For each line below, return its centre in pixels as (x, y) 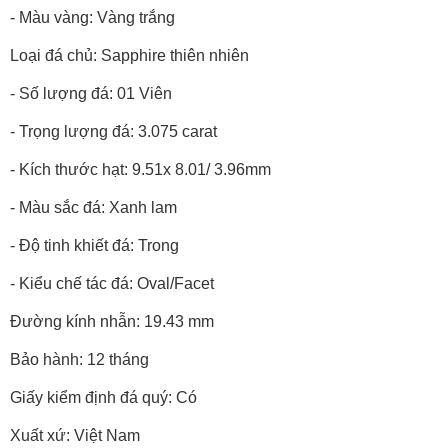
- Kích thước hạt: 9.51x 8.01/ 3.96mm (140, 170)
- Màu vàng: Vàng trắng (92, 18)
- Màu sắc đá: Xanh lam (93, 208)
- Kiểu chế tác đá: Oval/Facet (112, 284)
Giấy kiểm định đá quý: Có (103, 398)
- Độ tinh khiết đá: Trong (94, 246)
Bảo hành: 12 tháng (79, 360)
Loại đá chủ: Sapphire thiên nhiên (129, 56)
